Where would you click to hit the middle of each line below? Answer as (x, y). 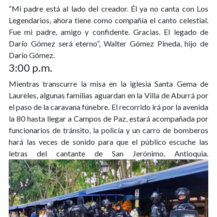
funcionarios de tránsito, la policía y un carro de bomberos (108, 130)
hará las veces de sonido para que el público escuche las (108, 142)
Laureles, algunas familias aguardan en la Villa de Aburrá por (108, 95)
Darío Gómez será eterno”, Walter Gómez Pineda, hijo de (108, 44)
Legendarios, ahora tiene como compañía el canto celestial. (108, 20)
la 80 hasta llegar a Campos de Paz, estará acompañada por (108, 119)
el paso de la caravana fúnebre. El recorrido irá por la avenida (108, 107)
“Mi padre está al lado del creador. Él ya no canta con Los (108, 9)
